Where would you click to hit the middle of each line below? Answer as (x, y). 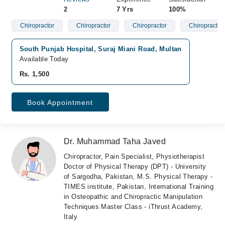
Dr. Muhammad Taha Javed (115, 141)
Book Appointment (60, 102)
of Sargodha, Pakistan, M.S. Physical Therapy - (138, 177)
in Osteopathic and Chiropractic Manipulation (133, 197)
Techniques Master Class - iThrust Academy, (133, 207)
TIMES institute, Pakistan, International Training (139, 187)
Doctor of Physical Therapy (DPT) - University (135, 166)
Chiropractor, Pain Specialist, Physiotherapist (134, 156)
